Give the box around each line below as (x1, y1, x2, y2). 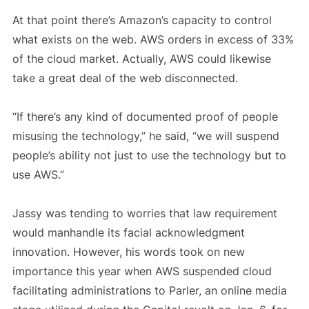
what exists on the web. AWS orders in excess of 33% (12, 32, 294, 47)
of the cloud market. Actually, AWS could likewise (12, 52, 271, 66)
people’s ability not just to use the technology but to (12, 148, 286, 163)
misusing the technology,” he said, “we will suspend (12, 129, 279, 143)
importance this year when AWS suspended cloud (12, 264, 272, 279)
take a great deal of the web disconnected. (12, 71, 238, 86)
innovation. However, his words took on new (12, 245, 245, 259)
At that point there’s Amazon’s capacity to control (12, 13, 272, 28)
